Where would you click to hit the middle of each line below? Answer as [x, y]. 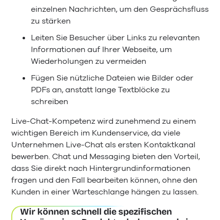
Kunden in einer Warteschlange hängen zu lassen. [105, 192]
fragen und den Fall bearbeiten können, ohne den [104, 180]
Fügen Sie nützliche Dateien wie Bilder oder [112, 78]
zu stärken [51, 21]
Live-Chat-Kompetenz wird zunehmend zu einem [104, 121]
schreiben [50, 101]
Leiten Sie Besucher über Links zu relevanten [115, 38]
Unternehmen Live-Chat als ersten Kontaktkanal [103, 145]
